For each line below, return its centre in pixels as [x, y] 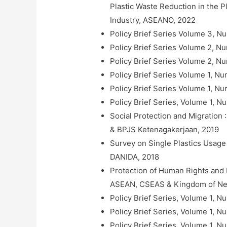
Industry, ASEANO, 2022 [153, 20]
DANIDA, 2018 [135, 157]
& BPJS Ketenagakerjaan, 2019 [165, 129]
